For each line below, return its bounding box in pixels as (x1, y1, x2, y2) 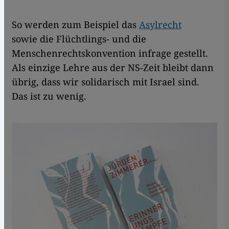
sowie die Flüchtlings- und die (12, 33, 146, 45)
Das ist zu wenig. (12, 90, 89, 103)
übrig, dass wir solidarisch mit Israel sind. (12, 76, 199, 88)
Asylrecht (139, 18, 181, 31)
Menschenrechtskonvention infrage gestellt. (12, 47, 208, 60)
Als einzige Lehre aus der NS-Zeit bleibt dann (12, 61, 214, 74)
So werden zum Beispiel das (12, 18, 139, 31)
